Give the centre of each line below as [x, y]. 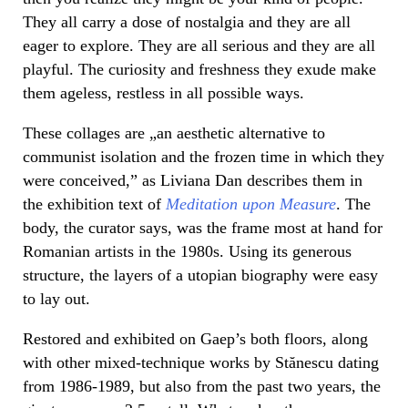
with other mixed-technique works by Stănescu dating [201, 362]
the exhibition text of [94, 204]
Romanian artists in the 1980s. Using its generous [187, 251]
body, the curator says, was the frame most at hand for [203, 227]
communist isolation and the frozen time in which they [204, 156]
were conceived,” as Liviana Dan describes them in [193, 180]
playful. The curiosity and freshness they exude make [199, 69]
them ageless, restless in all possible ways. [163, 92]
